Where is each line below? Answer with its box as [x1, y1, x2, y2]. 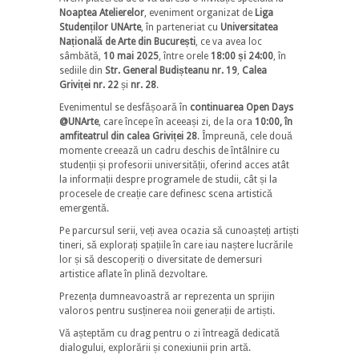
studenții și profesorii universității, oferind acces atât [59, 159, 289, 171]
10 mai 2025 [103, 50, 159, 62]
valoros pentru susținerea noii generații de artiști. [59, 305, 275, 317]
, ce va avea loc [196, 35, 262, 47]
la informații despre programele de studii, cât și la [59, 173, 277, 185]
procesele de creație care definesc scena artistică [59, 188, 272, 200]
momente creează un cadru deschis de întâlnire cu [59, 144, 280, 156]
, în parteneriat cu [141, 21, 220, 33]
